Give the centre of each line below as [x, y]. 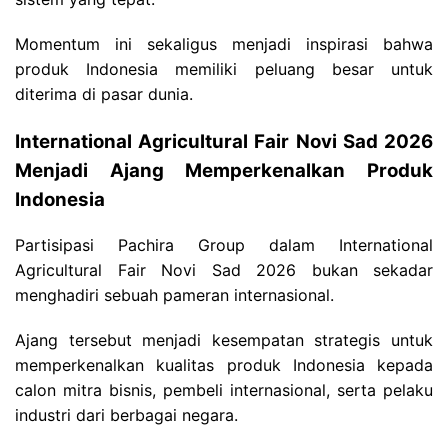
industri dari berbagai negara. [126, 415]
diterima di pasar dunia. [104, 94]
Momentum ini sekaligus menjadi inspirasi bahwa [224, 44]
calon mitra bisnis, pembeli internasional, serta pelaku [224, 390]
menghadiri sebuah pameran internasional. [174, 295]
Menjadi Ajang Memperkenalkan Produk [224, 171]
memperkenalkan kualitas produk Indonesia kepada [224, 365]
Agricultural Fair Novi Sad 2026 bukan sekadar [224, 270]
